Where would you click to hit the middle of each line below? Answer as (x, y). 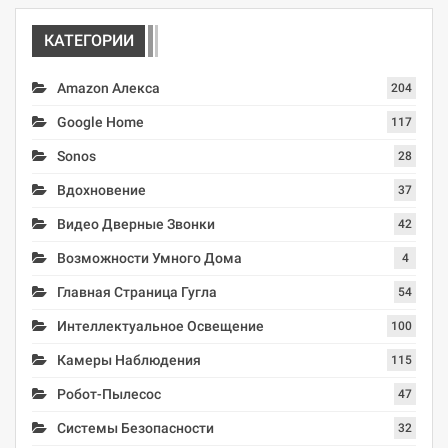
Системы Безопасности (135, 427)
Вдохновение (101, 189)
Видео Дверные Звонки (136, 223)
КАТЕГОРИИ (89, 41)
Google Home (100, 121)
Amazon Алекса (108, 87)
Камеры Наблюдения (129, 359)
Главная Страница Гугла (137, 291)
